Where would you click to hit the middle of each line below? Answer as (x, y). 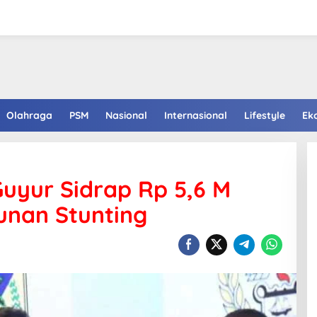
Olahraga (29, 115)
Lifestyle (265, 115)
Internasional (196, 115)
